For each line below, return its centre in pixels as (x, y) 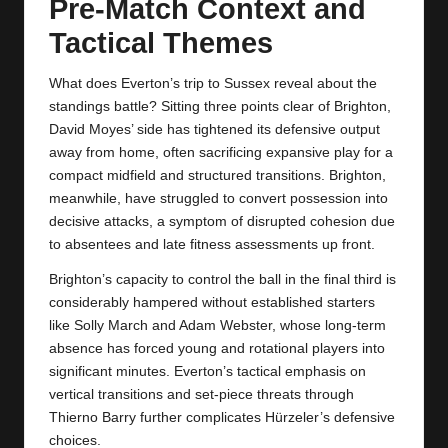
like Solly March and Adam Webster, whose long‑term (217, 325)
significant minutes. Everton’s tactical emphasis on (207, 371)
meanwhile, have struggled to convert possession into (218, 198)
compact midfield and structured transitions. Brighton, (217, 175)
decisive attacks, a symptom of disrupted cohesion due (222, 221)
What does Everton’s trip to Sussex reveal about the (213, 83)
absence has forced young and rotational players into (217, 348)
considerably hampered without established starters (212, 302)
